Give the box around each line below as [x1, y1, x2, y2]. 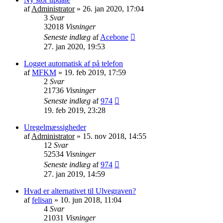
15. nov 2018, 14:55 [83, 131, 146, 140]
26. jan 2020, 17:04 [83, 4, 144, 13]
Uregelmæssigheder [24, 122, 86, 131]
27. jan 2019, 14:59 [44, 169, 105, 178]
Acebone [100, 32, 128, 41]
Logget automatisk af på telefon [24, 59, 123, 68]
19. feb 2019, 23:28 [44, 106, 106, 114]
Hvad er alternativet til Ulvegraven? [24, 186, 136, 195]
